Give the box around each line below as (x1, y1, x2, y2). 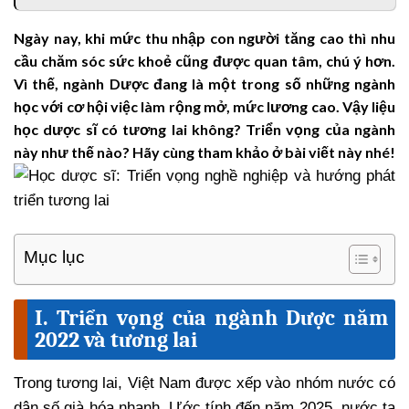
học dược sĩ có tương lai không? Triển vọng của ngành (14, 121, 395, 139)
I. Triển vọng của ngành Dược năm (35, 304, 388, 330)
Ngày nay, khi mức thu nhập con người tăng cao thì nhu (14, 29, 395, 47)
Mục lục (24, 246, 85, 267)
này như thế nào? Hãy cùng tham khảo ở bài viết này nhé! (14, 143, 395, 162)
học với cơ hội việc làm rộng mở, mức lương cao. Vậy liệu (14, 98, 395, 116)
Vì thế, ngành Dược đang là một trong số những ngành (14, 75, 395, 93)
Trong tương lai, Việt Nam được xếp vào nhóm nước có (14, 373, 395, 392)
